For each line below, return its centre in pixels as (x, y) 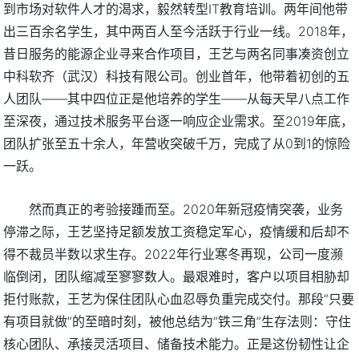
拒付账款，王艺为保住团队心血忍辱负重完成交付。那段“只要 (179, 298)
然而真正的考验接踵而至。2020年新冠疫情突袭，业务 (186, 209)
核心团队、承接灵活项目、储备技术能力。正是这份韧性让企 (177, 343)
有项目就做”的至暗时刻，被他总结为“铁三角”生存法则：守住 (177, 321)
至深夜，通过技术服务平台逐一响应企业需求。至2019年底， (179, 121)
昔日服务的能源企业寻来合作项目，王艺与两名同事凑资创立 (177, 53)
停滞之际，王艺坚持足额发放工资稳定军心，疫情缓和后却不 (177, 231)
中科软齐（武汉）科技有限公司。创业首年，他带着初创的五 (177, 76)
